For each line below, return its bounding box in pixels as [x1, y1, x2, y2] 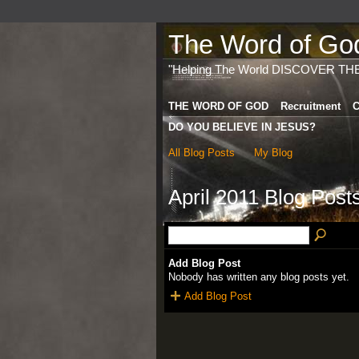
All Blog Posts [167, 146, 235, 159]
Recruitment [280, 99, 341, 112]
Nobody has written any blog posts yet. [167, 270, 349, 283]
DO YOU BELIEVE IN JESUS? [167, 120, 316, 133]
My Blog [254, 146, 293, 159]
